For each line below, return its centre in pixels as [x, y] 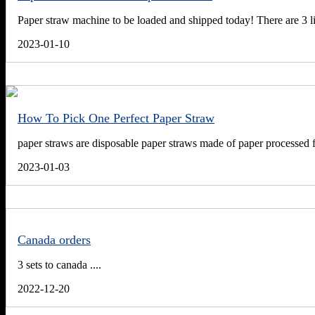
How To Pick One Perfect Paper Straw [116, 118]
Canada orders [54, 240]
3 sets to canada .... [59, 265]
